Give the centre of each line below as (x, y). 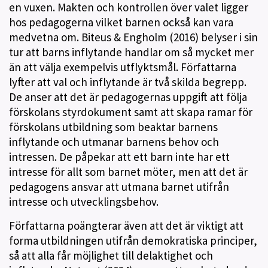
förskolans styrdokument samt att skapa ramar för (131, 112)
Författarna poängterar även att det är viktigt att (126, 226)
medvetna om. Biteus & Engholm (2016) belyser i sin (133, 37)
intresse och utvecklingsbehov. (84, 202)
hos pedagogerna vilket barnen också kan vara (121, 22)
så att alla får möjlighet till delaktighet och (111, 255)
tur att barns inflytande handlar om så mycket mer (131, 52)
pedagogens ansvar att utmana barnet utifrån (119, 187)
